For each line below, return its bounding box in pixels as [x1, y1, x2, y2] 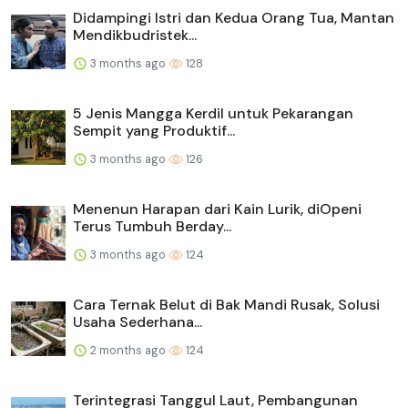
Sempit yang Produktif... [73, 120, 235, 140]
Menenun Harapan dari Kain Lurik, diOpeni [73, 199, 362, 219]
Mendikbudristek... [73, 25, 197, 45]
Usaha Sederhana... [73, 311, 202, 331]
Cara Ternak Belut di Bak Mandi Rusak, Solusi [73, 294, 380, 314]
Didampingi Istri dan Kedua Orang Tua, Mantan [73, 7, 394, 27]
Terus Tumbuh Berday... [73, 216, 231, 236]
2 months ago [87, 342, 168, 358]
